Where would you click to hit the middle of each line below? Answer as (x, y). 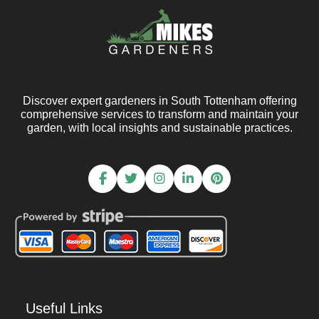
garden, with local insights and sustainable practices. (159, 128)
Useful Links (64, 308)
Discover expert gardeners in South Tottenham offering (159, 101)
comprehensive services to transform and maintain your (159, 114)
